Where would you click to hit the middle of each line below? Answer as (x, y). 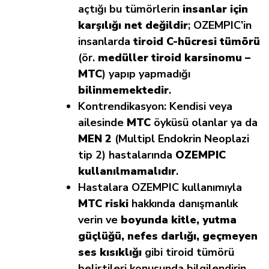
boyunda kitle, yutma (179, 220)
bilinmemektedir (123, 90)
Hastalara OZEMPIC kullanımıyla (160, 188)
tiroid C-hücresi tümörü (197, 42)
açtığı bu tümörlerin (130, 9)
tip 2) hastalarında (127, 155)
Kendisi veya (199, 107)
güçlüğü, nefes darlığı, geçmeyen (168, 236)
